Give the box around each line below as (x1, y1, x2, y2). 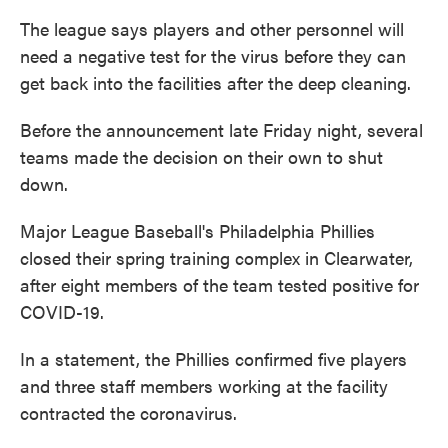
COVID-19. (20, 299, 104, 325)
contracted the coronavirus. (20, 400, 237, 426)
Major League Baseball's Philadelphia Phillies (20, 218, 375, 244)
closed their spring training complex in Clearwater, (20, 245, 413, 271)
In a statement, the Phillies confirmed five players (20, 346, 407, 372)
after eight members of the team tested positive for (20, 272, 419, 298)
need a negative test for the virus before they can (20, 43, 406, 69)
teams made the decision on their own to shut (20, 144, 383, 170)
